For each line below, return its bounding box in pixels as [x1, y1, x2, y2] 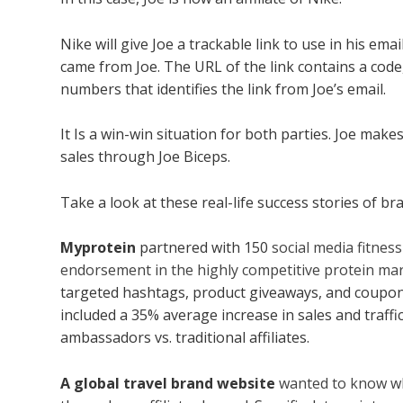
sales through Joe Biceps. [60, 147, 231, 167]
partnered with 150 [136, 237, 273, 258]
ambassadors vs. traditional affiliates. [60, 327, 310, 348]
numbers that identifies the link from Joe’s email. [60, 78, 387, 99]
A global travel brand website [60, 373, 280, 394]
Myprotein [60, 237, 137, 258]
